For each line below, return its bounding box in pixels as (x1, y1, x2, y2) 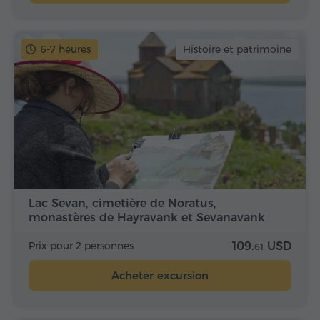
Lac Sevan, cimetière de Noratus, (29, 196, 216, 211)
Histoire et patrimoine (183, 42, 291, 56)
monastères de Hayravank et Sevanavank (29, 211, 265, 225)
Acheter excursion (111, 269, 209, 283)
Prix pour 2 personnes (29, 239, 134, 253)
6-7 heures (40, 42, 91, 56)
